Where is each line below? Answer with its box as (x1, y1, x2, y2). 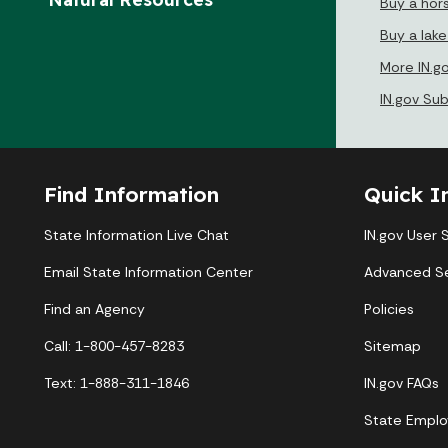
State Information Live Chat (44, 225, 229, 244)
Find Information (44, 180, 219, 207)
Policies (364, 299, 414, 318)
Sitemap (364, 336, 421, 355)
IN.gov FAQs (364, 373, 439, 392)
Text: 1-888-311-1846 (44, 373, 189, 392)
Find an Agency (44, 299, 145, 318)
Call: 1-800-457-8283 (44, 336, 184, 355)
